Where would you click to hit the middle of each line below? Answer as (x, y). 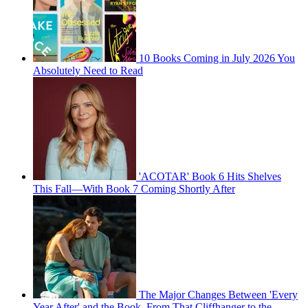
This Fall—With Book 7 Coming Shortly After (134, 189)
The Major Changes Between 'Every (218, 295)
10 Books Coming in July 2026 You (217, 58)
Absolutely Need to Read (88, 71)
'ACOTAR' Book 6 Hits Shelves (210, 177)
